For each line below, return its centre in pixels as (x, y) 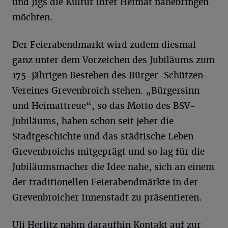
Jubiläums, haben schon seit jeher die (93, 121)
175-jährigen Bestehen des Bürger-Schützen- (110, 75)
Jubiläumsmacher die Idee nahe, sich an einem (113, 167)
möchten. (32, 17)
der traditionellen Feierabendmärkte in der (105, 182)
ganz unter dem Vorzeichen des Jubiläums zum (113, 60)
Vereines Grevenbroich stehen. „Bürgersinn (106, 90)
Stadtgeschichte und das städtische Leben (103, 136)
